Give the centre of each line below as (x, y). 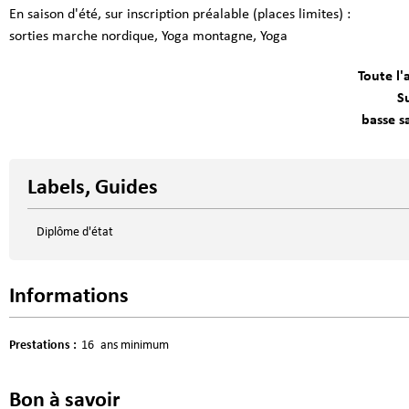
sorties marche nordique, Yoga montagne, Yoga (148, 36)
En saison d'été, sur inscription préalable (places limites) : (180, 14)
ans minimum (135, 345)
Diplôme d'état (75, 232)
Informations (69, 296)
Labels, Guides (93, 188)
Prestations (41, 345)
